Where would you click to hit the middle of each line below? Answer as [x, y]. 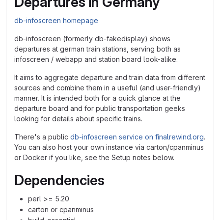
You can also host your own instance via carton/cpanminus [109, 147]
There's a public [42, 137]
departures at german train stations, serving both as [97, 49]
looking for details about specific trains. [78, 119]
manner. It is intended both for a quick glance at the [97, 98]
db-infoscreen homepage [56, 20]
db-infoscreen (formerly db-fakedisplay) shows [92, 39]
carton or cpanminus [61, 209]
